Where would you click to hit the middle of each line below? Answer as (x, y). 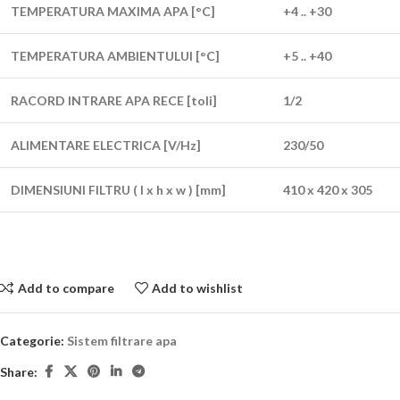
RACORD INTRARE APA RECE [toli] (114, 100)
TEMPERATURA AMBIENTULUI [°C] (115, 56)
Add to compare (66, 287)
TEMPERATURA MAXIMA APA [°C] (113, 11)
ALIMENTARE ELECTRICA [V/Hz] (106, 145)
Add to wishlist (198, 287)
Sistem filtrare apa (122, 341)
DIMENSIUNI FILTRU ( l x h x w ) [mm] (118, 190)
